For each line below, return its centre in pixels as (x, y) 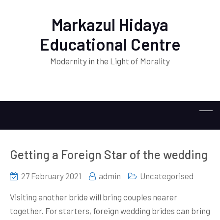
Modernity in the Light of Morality (110, 61)
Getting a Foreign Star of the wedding (109, 154)
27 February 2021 (51, 176)
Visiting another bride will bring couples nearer (94, 197)
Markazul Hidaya (110, 24)
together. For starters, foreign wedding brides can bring (110, 211)
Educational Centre (110, 44)
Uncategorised (167, 176)
